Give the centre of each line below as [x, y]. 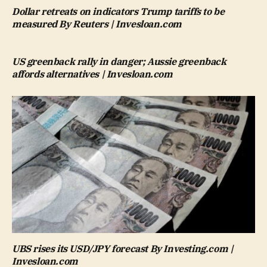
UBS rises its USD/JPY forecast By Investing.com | [123, 248]
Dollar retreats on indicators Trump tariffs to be [118, 12]
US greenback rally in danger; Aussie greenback [119, 62]
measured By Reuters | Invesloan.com [97, 24]
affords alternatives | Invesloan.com [92, 74]
